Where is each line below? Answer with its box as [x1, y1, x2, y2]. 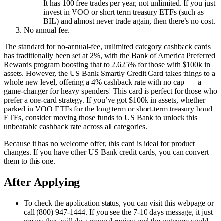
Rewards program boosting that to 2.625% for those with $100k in [4, 60, 210, 69]
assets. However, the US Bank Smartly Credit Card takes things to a [4, 69, 215, 78]
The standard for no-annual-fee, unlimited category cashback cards [4, 42, 211, 51]
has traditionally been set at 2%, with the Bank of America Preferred [4, 51, 215, 60]
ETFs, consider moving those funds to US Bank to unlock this [4, 113, 197, 122]
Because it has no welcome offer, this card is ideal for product [4, 139, 195, 148]
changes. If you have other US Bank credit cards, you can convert [4, 148, 209, 157]
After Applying [4, 176, 80, 189]
